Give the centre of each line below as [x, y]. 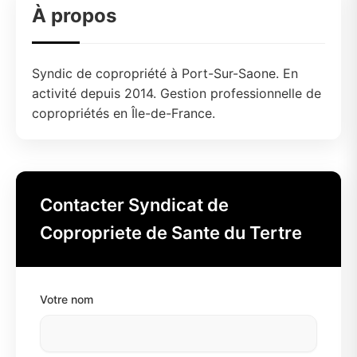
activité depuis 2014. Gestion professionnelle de [177, 93]
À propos [74, 16]
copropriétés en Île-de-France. [124, 113]
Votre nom [67, 299]
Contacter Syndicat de [134, 205]
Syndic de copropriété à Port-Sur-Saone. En [165, 73]
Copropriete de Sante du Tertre [171, 233]
